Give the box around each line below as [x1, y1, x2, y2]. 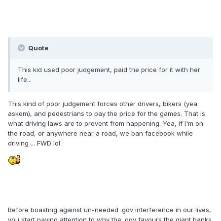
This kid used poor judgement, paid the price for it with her [18, 66, 200, 74]
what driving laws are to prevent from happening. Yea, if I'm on [8, 119, 203, 128]
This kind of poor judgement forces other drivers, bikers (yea [8, 100, 197, 108]
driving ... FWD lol [8, 139, 60, 147]
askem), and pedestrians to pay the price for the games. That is [8, 110, 205, 118]
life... [18, 75, 32, 84]
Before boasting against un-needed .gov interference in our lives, [8, 206, 211, 214]
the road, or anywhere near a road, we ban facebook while [8, 129, 193, 138]
